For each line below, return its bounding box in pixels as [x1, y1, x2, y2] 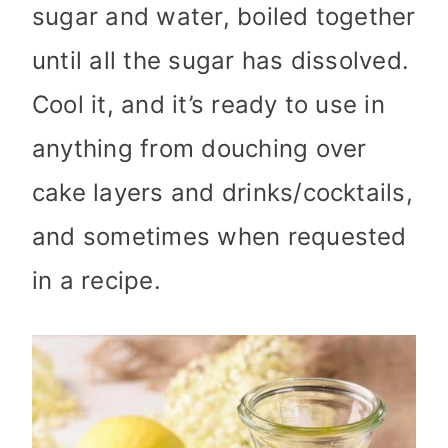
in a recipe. [32, 266, 161, 296]
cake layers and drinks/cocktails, [32, 178, 413, 208]
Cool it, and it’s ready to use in [32, 90, 385, 120]
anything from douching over [32, 134, 367, 164]
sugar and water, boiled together [32, 2, 416, 32]
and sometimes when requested [32, 222, 407, 252]
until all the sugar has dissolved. [32, 46, 410, 76]
